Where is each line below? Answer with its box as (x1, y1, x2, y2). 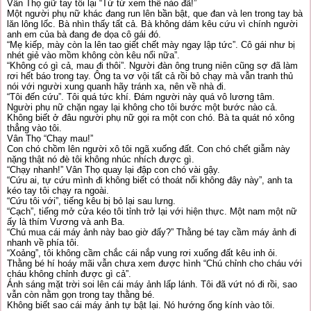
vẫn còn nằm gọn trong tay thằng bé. (7, 289, 155, 300)
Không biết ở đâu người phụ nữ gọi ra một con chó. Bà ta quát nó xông (7, 112, 294, 123)
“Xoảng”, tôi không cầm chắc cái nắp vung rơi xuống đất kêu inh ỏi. (7, 248, 278, 258)
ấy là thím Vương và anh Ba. (7, 217, 125, 227)
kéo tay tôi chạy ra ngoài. (7, 185, 109, 196)
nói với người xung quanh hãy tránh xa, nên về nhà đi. (7, 81, 226, 92)
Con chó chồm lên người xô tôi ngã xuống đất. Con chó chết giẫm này (7, 144, 290, 154)
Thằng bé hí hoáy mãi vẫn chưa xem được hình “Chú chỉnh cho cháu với (7, 258, 302, 269)
